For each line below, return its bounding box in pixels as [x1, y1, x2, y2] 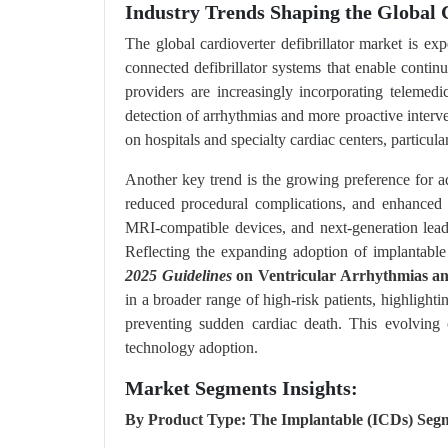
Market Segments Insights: [125, 377, 358, 399]
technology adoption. [125, 339, 258, 356]
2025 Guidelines [125, 267, 232, 284]
